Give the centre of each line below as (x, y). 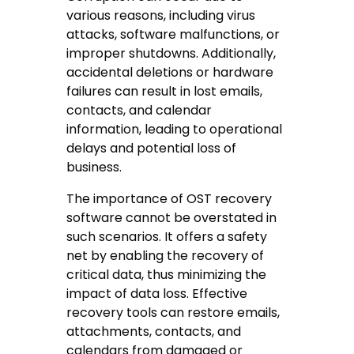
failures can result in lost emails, (165, 91)
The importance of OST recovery (169, 198)
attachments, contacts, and (154, 331)
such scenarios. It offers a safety (167, 236)
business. (94, 167)
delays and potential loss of (152, 148)
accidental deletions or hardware (170, 72)
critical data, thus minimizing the (167, 274)
